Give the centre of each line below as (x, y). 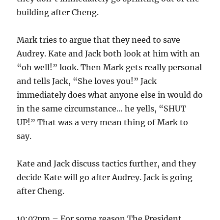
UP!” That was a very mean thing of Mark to (103, 122)
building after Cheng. (58, 12)
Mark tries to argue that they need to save (99, 40)
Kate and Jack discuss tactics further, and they (107, 164)
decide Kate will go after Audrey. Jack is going (105, 177)
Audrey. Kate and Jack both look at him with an (109, 54)
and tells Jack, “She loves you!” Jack (87, 81)
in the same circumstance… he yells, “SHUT (102, 109)
